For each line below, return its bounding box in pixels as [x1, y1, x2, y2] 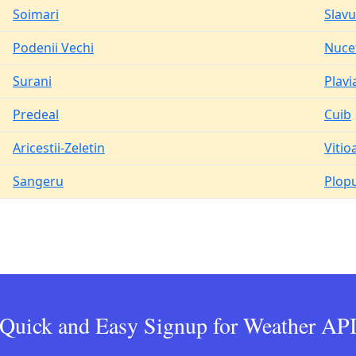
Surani [13, 72, 52, 90]
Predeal [13, 106, 59, 123]
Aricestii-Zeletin [13, 139, 105, 157]
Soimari [13, 6, 59, 23]
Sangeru [13, 172, 64, 190]
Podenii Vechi [13, 39, 94, 56]
